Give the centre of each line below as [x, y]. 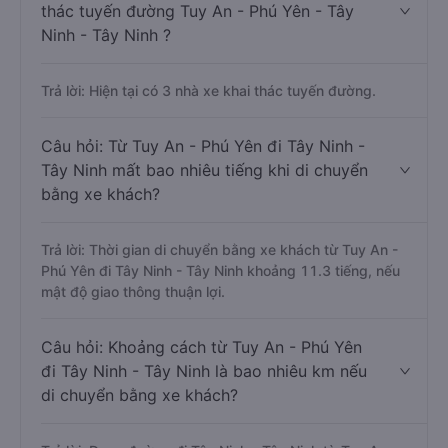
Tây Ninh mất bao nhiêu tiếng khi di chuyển [204, 170]
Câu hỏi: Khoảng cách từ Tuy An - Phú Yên [201, 347]
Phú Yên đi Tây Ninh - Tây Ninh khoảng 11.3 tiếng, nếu [220, 270]
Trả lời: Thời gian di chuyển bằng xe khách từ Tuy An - [219, 249]
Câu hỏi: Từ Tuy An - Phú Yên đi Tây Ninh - [203, 146]
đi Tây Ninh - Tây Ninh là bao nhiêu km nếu [204, 371]
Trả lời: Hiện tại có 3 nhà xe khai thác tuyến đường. [208, 90]
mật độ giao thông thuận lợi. [133, 291]
